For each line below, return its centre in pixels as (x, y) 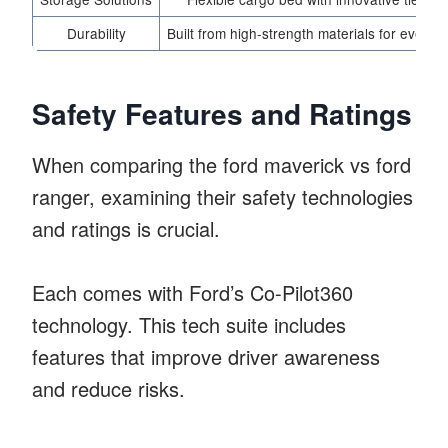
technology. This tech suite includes (189, 324)
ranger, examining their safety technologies (222, 196)
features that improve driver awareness (206, 356)
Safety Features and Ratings (222, 113)
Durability (96, 32)
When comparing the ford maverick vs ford (221, 164)
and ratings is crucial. (126, 228)
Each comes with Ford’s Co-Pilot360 (192, 292)
